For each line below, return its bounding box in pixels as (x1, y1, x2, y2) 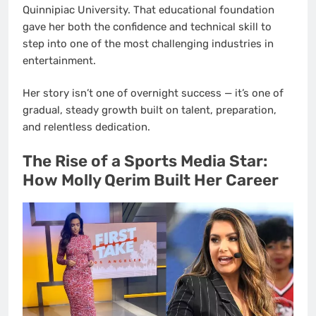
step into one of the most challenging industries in (23, 37, 274, 50)
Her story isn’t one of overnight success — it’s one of (23, 87, 284, 100)
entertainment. (23, 54, 96, 67)
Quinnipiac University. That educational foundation (23, 3, 274, 16)
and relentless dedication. (23, 121, 150, 134)
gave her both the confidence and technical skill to (23, 20, 272, 33)
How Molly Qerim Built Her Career (23, 170, 279, 190)
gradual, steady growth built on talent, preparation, (23, 104, 276, 117)
